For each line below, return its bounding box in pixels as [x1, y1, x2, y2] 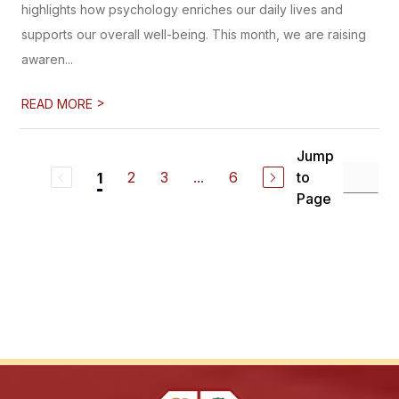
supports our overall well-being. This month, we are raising [21, 27, 367, 42]
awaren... [21, 52, 74, 67]
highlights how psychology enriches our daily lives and [21, 2, 344, 17]
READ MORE [21, 96, 97, 111]
